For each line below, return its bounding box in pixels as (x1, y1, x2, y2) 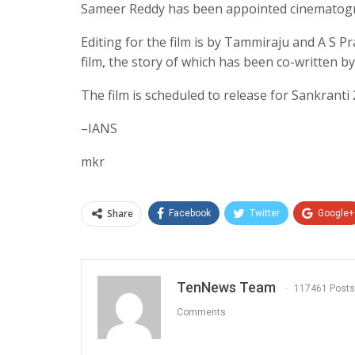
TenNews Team (177, 278, 276, 296)
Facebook (169, 207, 211, 219)
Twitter (250, 207, 280, 219)
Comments (177, 307, 226, 318)
